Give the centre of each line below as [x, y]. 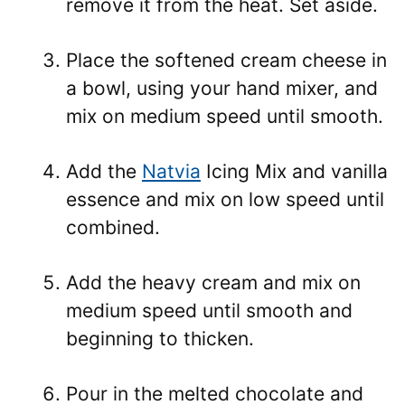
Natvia [171, 171]
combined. [113, 227]
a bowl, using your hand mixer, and [222, 88]
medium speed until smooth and [209, 310]
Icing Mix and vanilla [294, 171]
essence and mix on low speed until [225, 199]
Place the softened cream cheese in [226, 60]
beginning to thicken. [160, 338]
